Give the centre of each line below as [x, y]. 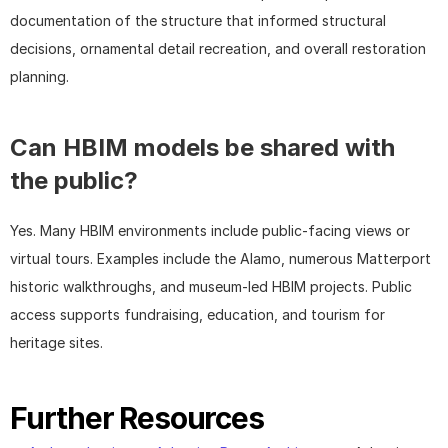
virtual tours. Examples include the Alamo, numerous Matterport [220, 259]
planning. [39, 77]
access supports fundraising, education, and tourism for [197, 315]
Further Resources [137, 418]
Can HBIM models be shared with [202, 148]
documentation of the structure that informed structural [198, 21]
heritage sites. [56, 343]
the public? [74, 181]
